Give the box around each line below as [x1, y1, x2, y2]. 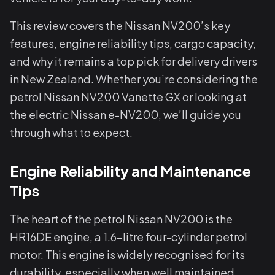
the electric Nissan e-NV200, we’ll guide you [10, 107, 241, 122]
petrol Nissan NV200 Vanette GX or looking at [10, 90, 247, 104]
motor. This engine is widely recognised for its [10, 247, 245, 261]
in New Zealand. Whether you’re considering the [10, 72, 258, 86]
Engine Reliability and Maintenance [10, 161, 251, 180]
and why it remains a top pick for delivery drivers [10, 54, 257, 68]
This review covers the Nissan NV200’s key [10, 18, 230, 33]
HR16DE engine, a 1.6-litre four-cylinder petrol [10, 230, 247, 244]
